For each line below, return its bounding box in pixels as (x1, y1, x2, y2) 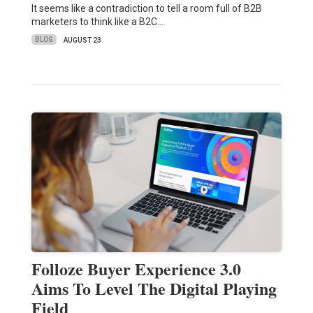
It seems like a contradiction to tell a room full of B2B (31, 2, 262, 14)
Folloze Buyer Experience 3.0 (31, 256, 241, 281)
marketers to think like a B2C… (31, 15, 163, 27)
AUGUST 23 (63, 36, 101, 44)
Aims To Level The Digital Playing (31, 275, 277, 300)
